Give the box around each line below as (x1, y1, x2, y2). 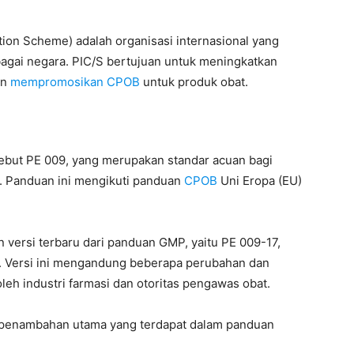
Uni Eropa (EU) (217, 173, 302, 188)
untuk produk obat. (140, 74, 248, 89)
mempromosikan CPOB (10, 74, 140, 89)
